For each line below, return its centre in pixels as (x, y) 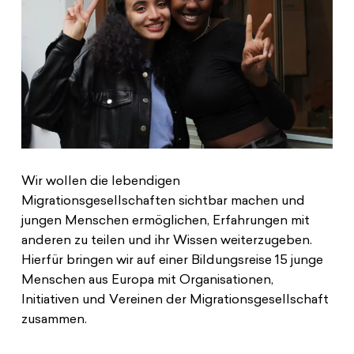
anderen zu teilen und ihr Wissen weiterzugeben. (166, 241)
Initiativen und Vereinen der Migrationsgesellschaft (175, 301)
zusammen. (54, 320)
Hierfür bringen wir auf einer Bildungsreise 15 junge (172, 261)
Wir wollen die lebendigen (100, 182)
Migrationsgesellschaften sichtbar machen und (163, 202)
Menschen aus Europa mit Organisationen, (147, 281)
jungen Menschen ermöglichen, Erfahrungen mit (165, 222)
